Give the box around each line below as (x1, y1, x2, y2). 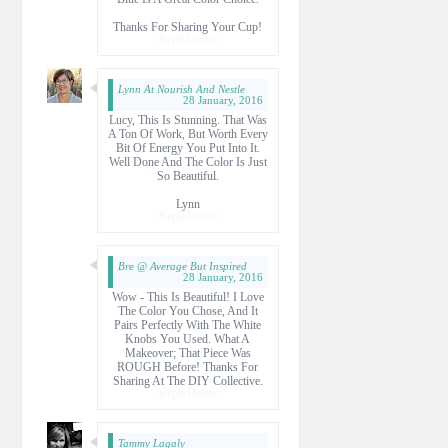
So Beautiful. (156, 168, 219, 183)
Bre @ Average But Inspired (117, 259, 247, 272)
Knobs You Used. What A (125, 331, 250, 346)
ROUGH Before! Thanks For (117, 359, 258, 374)
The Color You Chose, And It (117, 303, 258, 318)
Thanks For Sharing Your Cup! (113, 19, 262, 34)
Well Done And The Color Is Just (108, 154, 267, 169)
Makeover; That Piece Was (124, 345, 251, 360)
